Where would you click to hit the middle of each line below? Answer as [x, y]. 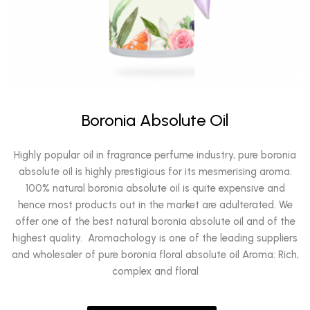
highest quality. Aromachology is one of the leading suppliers [155, 238]
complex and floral [155, 271]
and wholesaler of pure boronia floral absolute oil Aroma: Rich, [155, 255]
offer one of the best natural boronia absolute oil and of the [155, 221]
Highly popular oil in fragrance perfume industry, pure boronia [155, 155]
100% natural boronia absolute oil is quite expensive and [155, 188]
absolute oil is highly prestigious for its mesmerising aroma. [155, 172]
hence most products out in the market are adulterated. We [155, 205]
